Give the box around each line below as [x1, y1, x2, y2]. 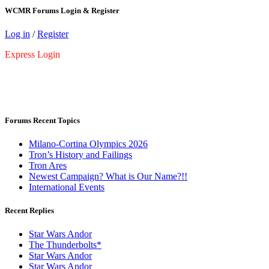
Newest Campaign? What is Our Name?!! [29, 171, 187, 181]
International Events [29, 181, 104, 192]
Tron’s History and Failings [29, 149, 132, 160]
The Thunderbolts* [29, 240, 101, 250]
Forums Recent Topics [5, 115, 80, 125]
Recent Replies [5, 205, 54, 215]
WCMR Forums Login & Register [5, 6, 119, 16]
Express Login [5, 49, 60, 60]
